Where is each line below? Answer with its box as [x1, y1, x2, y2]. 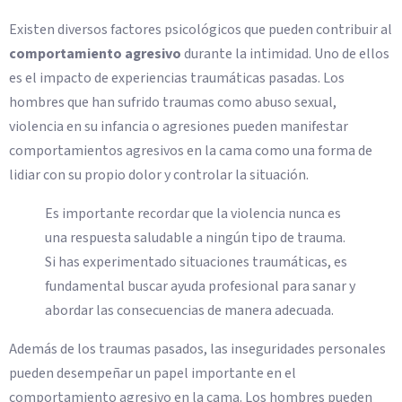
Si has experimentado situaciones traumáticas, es [45, 252, 347, 273]
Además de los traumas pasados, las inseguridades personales [9, 339, 386, 360]
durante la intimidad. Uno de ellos [181, 44, 389, 65]
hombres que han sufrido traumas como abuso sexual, [9, 92, 336, 113]
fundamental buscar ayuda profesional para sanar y [45, 276, 355, 297]
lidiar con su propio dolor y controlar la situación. [9, 165, 309, 186]
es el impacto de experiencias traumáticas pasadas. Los [9, 68, 345, 89]
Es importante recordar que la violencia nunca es [45, 204, 341, 224]
